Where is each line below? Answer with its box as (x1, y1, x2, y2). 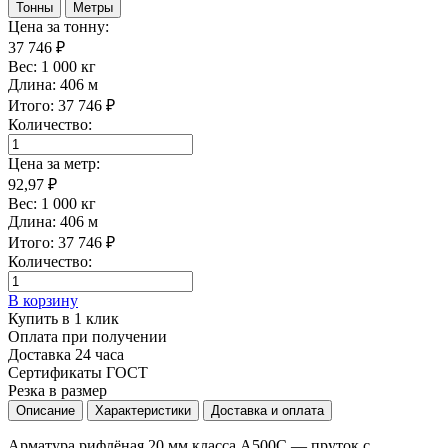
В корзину (8, 292, 78, 310)
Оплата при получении (8, 328, 167, 346)
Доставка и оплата (211, 403, 324, 419)
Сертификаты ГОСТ (8, 364, 148, 382)
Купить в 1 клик (8, 310, 119, 328)
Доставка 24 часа (8, 346, 124, 364)
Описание (16, 403, 75, 419)
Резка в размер (8, 382, 107, 400)
